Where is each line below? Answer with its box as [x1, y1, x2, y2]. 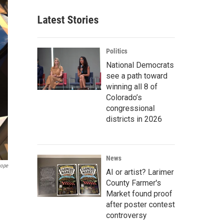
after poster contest [106, 200, 175, 209]
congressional [106, 104, 155, 113]
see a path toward [106, 71, 167, 81]
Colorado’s [106, 93, 142, 102]
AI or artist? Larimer [106, 167, 174, 177]
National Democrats [106, 60, 174, 70]
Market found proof [106, 189, 172, 198]
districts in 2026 [106, 114, 162, 124]
